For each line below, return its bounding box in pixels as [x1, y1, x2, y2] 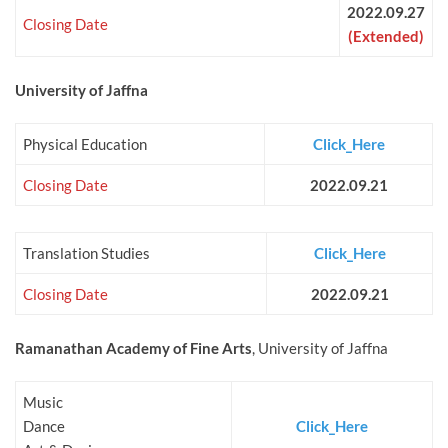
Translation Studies [23, 244, 150, 263]
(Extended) [348, 27, 424, 46]
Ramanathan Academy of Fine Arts [15, 339, 252, 358]
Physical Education [23, 135, 147, 154]
